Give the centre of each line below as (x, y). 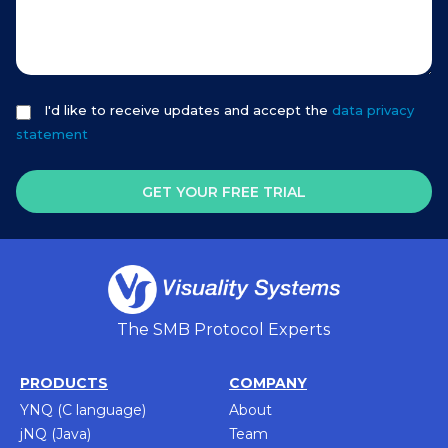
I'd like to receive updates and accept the (186, 110)
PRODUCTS (64, 383)
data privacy (371, 110)
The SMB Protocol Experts (224, 329)
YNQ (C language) (83, 410)
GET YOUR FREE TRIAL (224, 191)
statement (52, 134)
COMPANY (268, 383)
